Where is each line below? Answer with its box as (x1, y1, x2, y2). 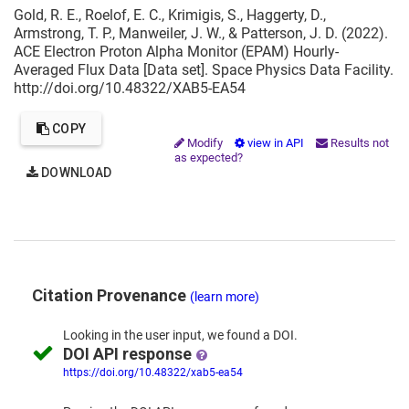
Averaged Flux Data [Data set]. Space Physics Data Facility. (14, 61, 393, 79)
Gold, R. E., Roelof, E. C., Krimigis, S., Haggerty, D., (14, 6, 326, 24)
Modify (184, 136, 226, 150)
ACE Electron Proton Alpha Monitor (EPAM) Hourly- (14, 43, 339, 60)
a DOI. (263, 328, 298, 342)
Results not (328, 136, 390, 150)
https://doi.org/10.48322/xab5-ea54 (63, 366, 243, 379)
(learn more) (190, 289, 259, 304)
